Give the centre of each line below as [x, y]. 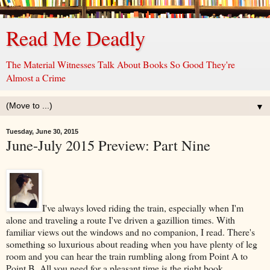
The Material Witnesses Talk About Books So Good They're [121, 64]
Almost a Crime [36, 77]
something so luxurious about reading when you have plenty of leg [132, 243]
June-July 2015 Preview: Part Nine [108, 145]
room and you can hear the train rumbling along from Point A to [127, 256]
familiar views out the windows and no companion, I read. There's [130, 231]
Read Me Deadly [76, 38]
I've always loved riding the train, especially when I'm [143, 207]
